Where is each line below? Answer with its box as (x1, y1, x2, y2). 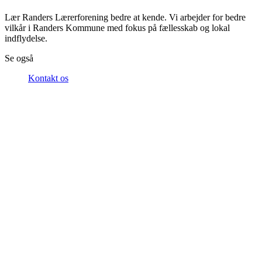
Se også (5, 53, 33, 63)
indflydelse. (5, 33, 47, 43)
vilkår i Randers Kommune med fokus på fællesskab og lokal (5, 22, 230, 33)
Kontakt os (28, 73, 68, 83)
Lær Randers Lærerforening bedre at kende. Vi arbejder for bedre (5, 12, 246, 22)
